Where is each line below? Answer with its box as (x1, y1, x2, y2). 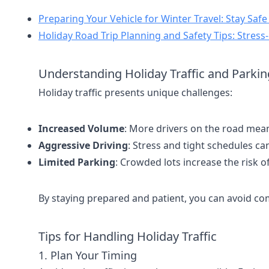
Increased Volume (38, 122, 124, 135)
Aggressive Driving (38, 139, 128, 152)
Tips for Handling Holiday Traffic (38, 228, 217, 244)
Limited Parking (38, 156, 115, 169)
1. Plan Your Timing (38, 248, 137, 262)
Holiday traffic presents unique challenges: (38, 86, 232, 99)
